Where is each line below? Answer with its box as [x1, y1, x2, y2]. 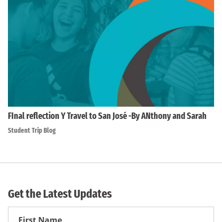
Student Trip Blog [8, 126, 55, 135]
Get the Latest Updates [8, 187, 112, 201]
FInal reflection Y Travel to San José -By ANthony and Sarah [8, 111, 207, 122]
